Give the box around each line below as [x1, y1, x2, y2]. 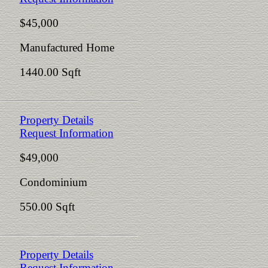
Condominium [19, 176, 87, 188]
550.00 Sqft [19, 200, 75, 213]
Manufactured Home [19, 41, 114, 54]
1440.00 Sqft [19, 66, 81, 78]
